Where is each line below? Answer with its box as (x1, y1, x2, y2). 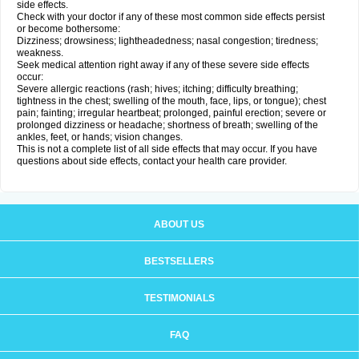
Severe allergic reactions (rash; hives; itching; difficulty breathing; (17, 83, 298, 95)
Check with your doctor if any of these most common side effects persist (17, 11, 325, 22)
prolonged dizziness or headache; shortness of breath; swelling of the (17, 119, 318, 131)
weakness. (17, 47, 63, 58)
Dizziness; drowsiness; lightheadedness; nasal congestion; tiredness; (17, 35, 318, 46)
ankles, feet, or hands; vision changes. (17, 131, 183, 143)
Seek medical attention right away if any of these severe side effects (17, 59, 309, 71)
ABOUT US (154, 219, 204, 230)
